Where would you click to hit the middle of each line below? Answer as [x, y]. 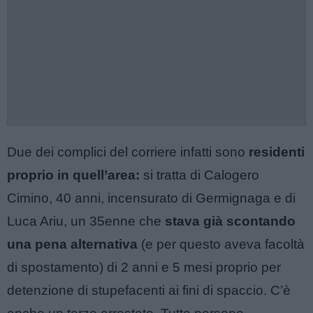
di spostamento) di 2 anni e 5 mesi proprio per [144, 267]
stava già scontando [230, 221]
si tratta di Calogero [199, 175]
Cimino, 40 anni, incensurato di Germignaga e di [151, 198]
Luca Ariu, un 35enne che [86, 221]
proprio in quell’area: [73, 175]
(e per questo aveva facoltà [221, 244]
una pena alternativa [72, 244]
